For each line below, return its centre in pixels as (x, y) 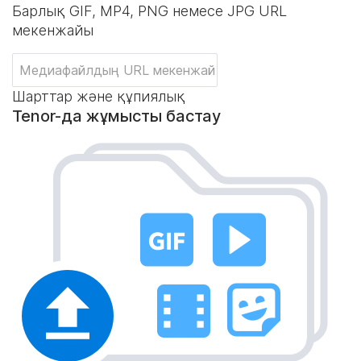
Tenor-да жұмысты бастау (116, 116)
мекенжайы (53, 30)
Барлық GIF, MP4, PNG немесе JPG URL (149, 11)
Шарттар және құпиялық (99, 96)
